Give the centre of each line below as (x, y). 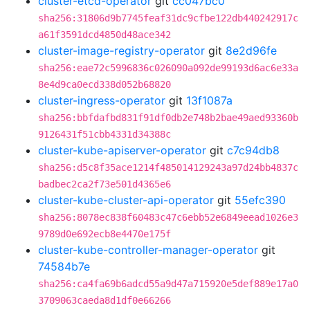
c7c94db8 (253, 150)
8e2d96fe (251, 51)
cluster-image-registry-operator (121, 51)
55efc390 (260, 200)
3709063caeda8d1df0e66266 (104, 300)
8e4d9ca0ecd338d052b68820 (104, 84)
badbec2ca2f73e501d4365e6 (104, 184)
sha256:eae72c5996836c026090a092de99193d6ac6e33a (168, 68)
